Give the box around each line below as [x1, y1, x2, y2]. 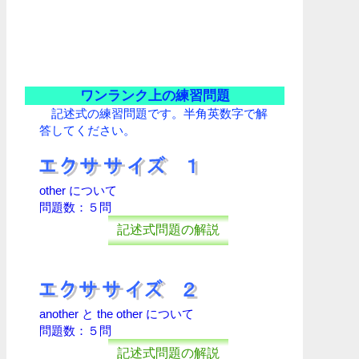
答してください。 [39, 123, 135, 138]
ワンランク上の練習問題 [79, 88, 230, 104]
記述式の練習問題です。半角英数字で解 [39, 107, 268, 121]
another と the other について [39, 307, 194, 321]
